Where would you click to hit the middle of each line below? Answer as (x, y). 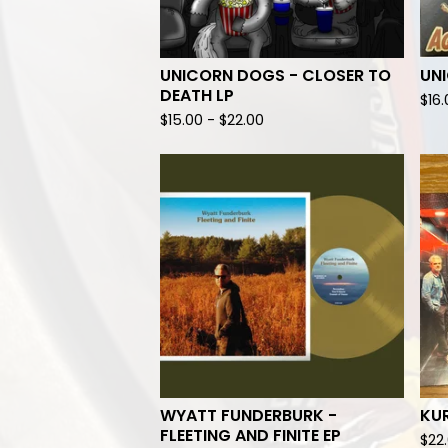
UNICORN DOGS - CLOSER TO (275, 75)
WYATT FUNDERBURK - (248, 415)
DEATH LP (197, 95)
